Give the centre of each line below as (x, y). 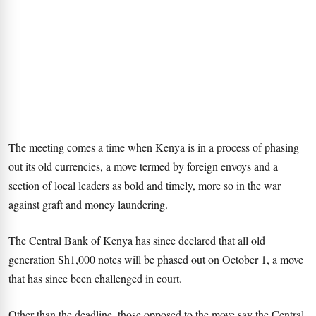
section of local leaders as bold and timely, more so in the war (145, 185)
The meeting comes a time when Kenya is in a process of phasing (154, 147)
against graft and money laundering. (88, 204)
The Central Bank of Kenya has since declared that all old (137, 240)
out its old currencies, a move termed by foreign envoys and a (143, 166)
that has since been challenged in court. (95, 278)
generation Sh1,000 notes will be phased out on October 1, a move (156, 259)
